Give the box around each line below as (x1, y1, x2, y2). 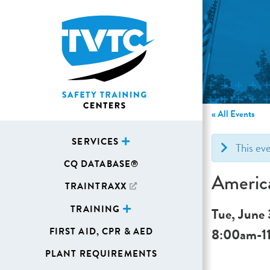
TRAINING (71, 202, 121, 216)
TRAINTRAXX (64, 180, 127, 193)
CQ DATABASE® (63, 157, 139, 171)
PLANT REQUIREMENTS (45, 247, 158, 260)
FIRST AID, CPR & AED (49, 225, 154, 238)
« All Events (212, 107, 254, 121)
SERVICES (72, 135, 119, 148)
